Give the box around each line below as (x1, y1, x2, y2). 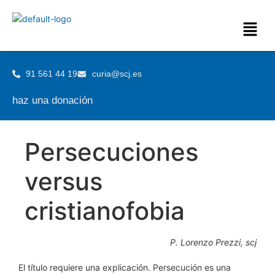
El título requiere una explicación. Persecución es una (18, 262, 231, 273)
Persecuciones (25, 137, 198, 167)
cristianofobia (25, 196, 185, 226)
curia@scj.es (91, 69, 142, 79)
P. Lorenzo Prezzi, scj (170, 237, 257, 247)
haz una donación (12, 95, 93, 106)
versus (25, 166, 103, 196)
